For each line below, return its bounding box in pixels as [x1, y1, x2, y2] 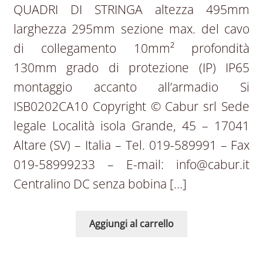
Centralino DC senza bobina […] [13, 175, 187, 192]
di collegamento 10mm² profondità [13, 39, 250, 56]
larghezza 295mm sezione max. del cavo [13, 20, 250, 37]
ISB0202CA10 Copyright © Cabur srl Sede [13, 97, 250, 114]
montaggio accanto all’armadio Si [13, 78, 250, 95]
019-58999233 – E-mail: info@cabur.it [13, 156, 250, 173]
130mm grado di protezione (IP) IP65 [13, 59, 250, 76]
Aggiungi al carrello [89, 217, 174, 230]
